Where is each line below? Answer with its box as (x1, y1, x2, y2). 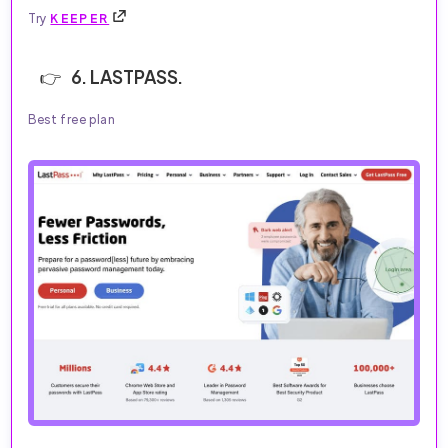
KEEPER (50, 10, 110, 27)
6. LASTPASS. (71, 65, 183, 89)
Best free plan (28, 111, 116, 128)
